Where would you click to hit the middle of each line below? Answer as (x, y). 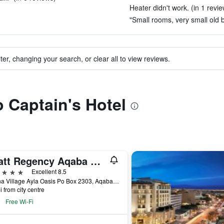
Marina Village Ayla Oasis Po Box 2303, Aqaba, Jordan (116, 181)
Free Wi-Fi (19, 201)
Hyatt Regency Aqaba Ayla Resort (95, 161)
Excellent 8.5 (49, 171)
